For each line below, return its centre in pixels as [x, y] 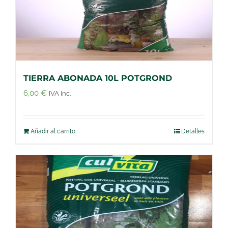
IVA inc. [60, 93]
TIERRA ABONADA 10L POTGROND [98, 78]
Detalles [193, 131]
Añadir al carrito [53, 131]
